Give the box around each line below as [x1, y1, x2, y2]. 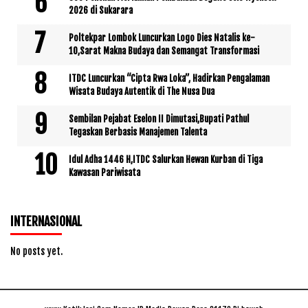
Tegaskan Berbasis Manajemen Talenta [69, 126, 207, 137]
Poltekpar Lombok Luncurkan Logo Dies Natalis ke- [69, 32, 255, 43]
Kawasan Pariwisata [69, 166, 140, 178]
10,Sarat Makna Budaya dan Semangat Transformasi [69, 45, 259, 56]
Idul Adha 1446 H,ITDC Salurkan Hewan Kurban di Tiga [69, 153, 263, 165]
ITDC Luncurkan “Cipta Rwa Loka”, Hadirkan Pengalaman [69, 72, 269, 84]
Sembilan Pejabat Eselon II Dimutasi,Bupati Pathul [69, 113, 249, 124]
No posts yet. [10, 245, 63, 257]
